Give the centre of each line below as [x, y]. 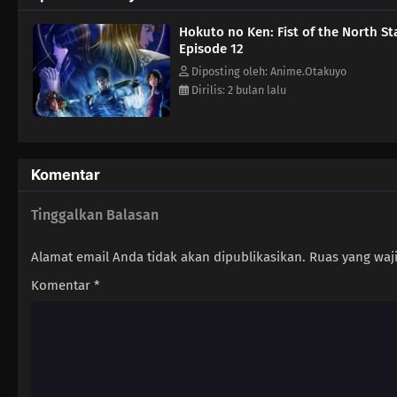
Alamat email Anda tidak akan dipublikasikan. [168, 257]
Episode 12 [211, 48]
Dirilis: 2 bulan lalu [237, 90]
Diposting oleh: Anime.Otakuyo [268, 71]
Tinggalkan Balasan [95, 214]
